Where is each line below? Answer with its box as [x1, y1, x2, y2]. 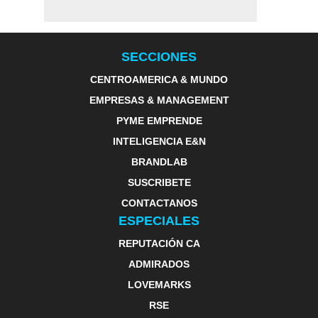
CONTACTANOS [121, 197, 197, 209]
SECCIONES [121, 50, 197, 64]
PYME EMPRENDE [116, 115, 202, 126]
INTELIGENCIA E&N [112, 136, 206, 147]
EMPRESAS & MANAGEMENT [89, 94, 229, 106]
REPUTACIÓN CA [118, 238, 200, 249]
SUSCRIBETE [127, 177, 191, 188]
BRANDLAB [131, 156, 187, 168]
